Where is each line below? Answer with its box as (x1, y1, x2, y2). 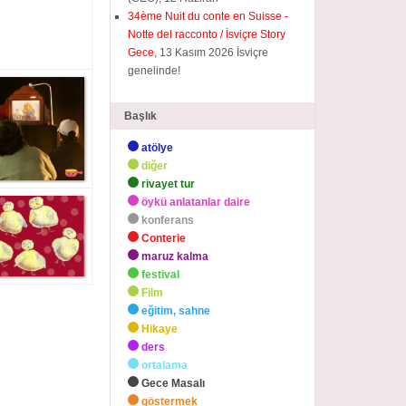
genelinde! (128, 64, 181, 77)
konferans (141, 214, 195, 227)
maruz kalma (141, 250, 209, 263)
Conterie (141, 232, 187, 245)
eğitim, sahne (141, 304, 211, 317)
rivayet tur (141, 178, 196, 190)
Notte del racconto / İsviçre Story (128, 28, 286, 41)
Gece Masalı (141, 377, 206, 390)
